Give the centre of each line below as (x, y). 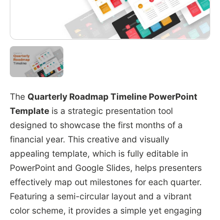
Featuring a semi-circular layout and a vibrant (100, 196)
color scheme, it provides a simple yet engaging (106, 210)
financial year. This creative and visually (89, 139)
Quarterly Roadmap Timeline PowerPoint (112, 96)
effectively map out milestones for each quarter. (106, 182)
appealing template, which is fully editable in (99, 153)
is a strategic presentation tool (111, 110)
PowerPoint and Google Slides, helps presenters (106, 167)
